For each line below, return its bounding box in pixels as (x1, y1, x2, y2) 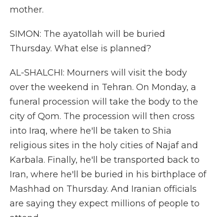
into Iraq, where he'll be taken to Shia (10, 125, 171, 136)
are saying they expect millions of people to (10, 198, 200, 209)
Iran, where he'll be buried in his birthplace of (10, 169, 206, 180)
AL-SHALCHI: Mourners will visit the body (10, 67, 187, 78)
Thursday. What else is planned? (10, 43, 151, 54)
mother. (10, 4, 44, 15)
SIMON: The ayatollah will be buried (10, 29, 165, 39)
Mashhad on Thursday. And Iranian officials (10, 184, 197, 194)
